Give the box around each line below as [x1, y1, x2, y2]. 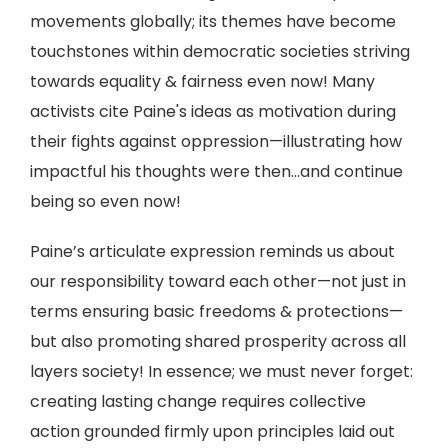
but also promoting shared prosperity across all [30, 330, 406, 353]
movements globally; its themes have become [30, 10, 396, 33]
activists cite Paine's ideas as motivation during [30, 100, 396, 123]
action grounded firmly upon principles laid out [30, 420, 395, 443]
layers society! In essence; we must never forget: [30, 360, 413, 383]
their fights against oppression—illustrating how [30, 130, 402, 153]
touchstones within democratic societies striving [30, 40, 410, 63]
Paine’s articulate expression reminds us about [30, 240, 395, 263]
